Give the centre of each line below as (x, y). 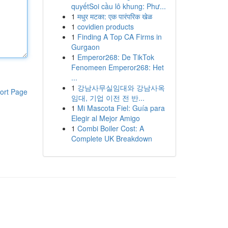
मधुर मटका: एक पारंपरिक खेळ (115, 16)
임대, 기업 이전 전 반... (108, 98)
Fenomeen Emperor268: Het (117, 67)
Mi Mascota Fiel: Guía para (121, 108)
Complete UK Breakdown (111, 138)
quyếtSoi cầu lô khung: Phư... (118, 6)
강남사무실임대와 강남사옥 (121, 88)
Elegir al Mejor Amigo (105, 118)
